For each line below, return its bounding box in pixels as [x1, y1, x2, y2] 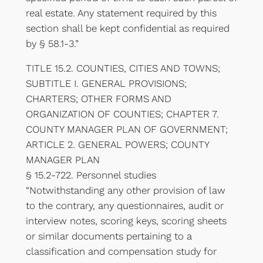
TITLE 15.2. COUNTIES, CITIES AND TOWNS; [25, 62, 220, 75]
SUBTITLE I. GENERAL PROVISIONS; [25, 77, 187, 90]
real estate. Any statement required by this [25, 6, 217, 19]
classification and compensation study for [25, 245, 217, 258]
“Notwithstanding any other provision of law [25, 184, 225, 197]
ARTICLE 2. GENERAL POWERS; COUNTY [25, 139, 209, 151]
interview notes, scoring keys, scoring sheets [25, 215, 227, 227]
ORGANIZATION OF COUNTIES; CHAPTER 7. [25, 108, 219, 120]
